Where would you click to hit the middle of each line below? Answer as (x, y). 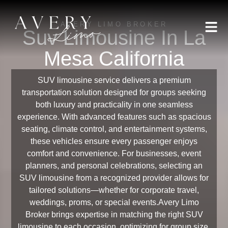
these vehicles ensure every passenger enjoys (114, 141)
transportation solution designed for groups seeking (114, 92)
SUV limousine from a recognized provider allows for (114, 178)
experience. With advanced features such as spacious (114, 117)
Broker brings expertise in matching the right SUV (114, 215)
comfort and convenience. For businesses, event (114, 153)
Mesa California (114, 59)
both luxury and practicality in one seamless (114, 105)
